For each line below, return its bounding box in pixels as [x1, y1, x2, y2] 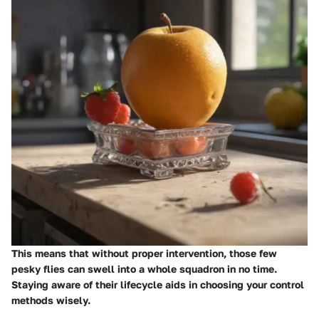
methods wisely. [11, 293, 90, 306]
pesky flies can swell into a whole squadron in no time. [11, 262, 277, 275]
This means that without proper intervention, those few [11, 246, 277, 259]
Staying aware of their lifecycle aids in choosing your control [11, 278, 304, 291]
